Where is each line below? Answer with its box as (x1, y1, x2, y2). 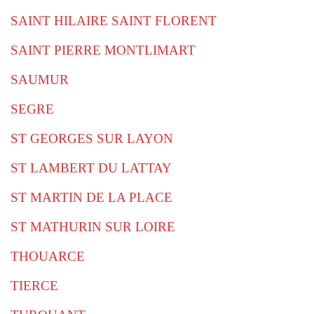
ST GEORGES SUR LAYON (11, 131, 173, 146)
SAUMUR (11, 72, 69, 87)
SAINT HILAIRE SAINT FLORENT (11, 13, 217, 28)
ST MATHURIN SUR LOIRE (11, 219, 175, 234)
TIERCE (11, 278, 58, 293)
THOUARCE (11, 249, 85, 264)
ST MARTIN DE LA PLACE (11, 190, 172, 205)
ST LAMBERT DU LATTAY (11, 161, 172, 175)
